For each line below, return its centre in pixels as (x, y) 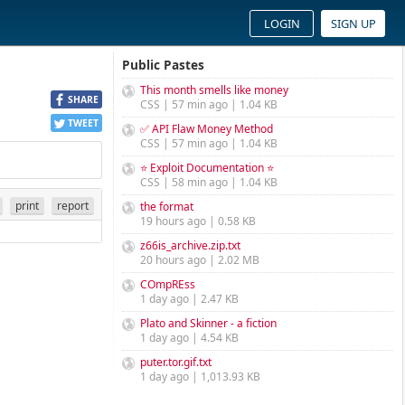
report (73, 205)
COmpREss (168, 284)
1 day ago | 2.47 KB (189, 299)
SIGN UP (353, 24)
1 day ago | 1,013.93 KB (200, 377)
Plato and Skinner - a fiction (208, 323)
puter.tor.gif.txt (176, 362)
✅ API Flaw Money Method (207, 129)
